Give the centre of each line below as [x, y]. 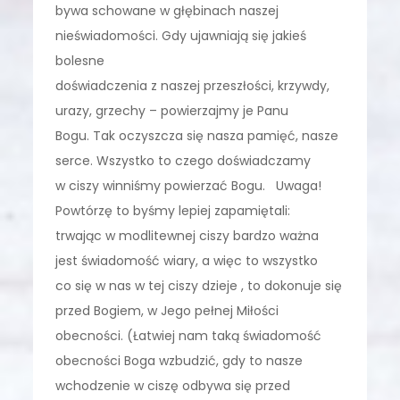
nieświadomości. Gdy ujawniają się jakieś [181, 35]
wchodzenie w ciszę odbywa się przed [173, 385]
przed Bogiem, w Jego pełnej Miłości [167, 310]
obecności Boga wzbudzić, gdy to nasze [179, 360]
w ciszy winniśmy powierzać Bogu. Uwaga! [189, 185]
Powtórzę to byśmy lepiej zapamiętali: [173, 210]
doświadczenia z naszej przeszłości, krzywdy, [193, 85]
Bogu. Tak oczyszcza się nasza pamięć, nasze [197, 135]
